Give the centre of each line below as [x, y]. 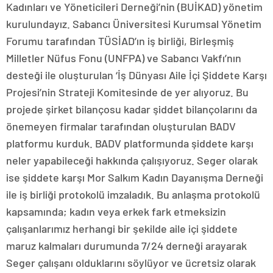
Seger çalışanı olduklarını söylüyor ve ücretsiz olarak [131, 263]
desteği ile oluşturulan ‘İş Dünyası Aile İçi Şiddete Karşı [136, 75]
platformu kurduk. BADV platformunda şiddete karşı [130, 144]
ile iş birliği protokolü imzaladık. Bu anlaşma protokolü [133, 195]
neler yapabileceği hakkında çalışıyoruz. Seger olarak [132, 161]
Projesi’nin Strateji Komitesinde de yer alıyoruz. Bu [127, 92]
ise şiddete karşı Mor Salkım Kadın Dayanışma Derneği [135, 178]
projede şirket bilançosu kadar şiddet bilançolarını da [132, 109]
